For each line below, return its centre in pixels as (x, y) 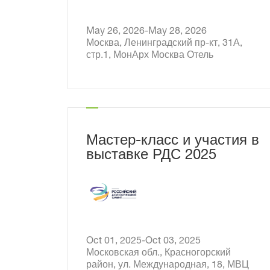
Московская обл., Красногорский (159, 254)
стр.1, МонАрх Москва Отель (150, 56)
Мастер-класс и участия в (173, 142)
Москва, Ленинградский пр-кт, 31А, (164, 44)
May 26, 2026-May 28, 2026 (188, 32)
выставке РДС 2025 (151, 156)
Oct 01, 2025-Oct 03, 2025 (182, 242)
